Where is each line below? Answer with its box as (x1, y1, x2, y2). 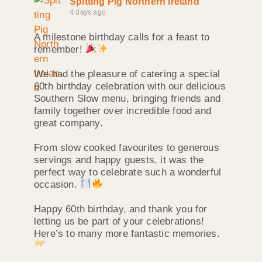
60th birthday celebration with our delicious (34, 80, 226, 92)
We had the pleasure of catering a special (34, 68, 220, 80)
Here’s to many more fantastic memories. (34, 227, 220, 239)
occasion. (34, 178, 80, 190)
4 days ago (70, 8, 106, 16)
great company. (34, 117, 103, 129)
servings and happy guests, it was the (34, 154, 204, 166)
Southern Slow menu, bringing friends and (34, 92, 221, 104)
